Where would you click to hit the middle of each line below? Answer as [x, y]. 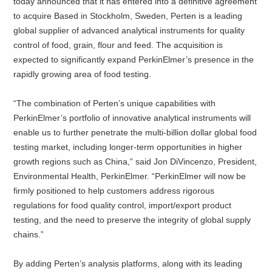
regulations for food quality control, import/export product [123, 206]
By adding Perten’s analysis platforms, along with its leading [128, 264]
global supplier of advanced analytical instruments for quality [129, 31]
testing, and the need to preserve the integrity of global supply [132, 220]
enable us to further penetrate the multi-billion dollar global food [135, 133]
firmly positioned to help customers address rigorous [114, 191]
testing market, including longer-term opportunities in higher [128, 147]
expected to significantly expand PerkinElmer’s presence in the [134, 60]
